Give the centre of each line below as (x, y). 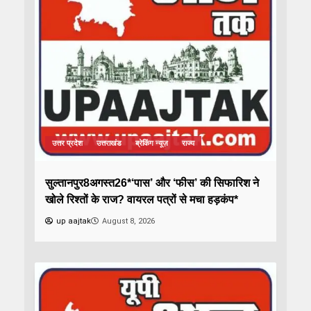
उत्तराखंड (109, 143)
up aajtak (74, 221)
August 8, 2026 (128, 221)
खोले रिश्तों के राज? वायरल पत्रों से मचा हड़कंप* (142, 199)
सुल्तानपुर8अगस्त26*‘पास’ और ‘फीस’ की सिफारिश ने (152, 183)
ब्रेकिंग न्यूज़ (152, 143)
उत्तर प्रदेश (67, 143)
